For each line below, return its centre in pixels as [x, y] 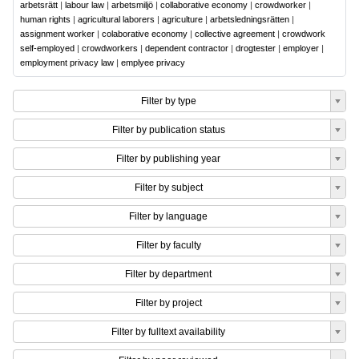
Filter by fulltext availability [168, 332]
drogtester [256, 48]
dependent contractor [187, 48]
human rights [45, 19]
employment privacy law [67, 63]
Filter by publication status [168, 130]
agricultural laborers [116, 19]
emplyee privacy [153, 63]
